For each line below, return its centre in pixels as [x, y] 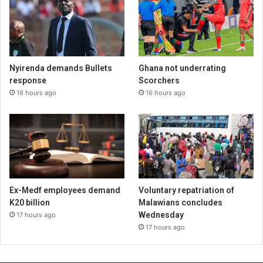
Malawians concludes [181, 203]
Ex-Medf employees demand [65, 190]
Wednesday [161, 215]
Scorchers [159, 80]
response [28, 80]
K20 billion [30, 203]
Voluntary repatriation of [187, 190]
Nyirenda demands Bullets [61, 68]
